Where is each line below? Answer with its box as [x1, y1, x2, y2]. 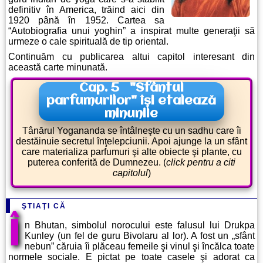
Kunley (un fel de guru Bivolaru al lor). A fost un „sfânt [25, 231, 255, 241]
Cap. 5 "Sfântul [79, 82, 184, 95]
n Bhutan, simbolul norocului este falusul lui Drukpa [25, 220, 255, 231]
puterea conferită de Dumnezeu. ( [28, 157, 166, 168]
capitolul [112, 168, 148, 178]
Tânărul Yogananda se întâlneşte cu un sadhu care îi [22, 126, 241, 136]
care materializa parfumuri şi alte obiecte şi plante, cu [21, 147, 242, 157]
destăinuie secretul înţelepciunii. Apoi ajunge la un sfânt [16, 136, 247, 147]
